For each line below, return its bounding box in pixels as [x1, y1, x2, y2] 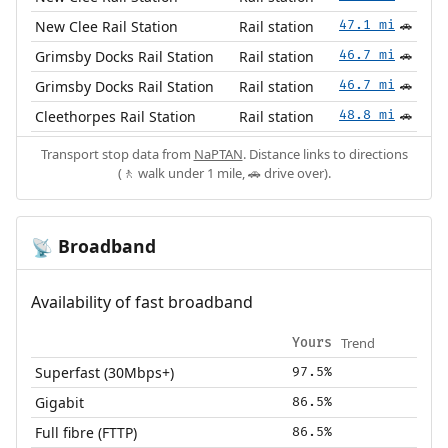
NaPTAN [193, 145, 243, 164]
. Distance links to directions [242, 145, 408, 164]
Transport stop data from [40, 145, 194, 164]
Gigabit [35, 393, 85, 413]
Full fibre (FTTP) [35, 423, 138, 443]
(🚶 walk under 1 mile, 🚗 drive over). [117, 164, 331, 183]
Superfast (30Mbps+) [35, 363, 175, 383]
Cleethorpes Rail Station [35, 107, 197, 127]
